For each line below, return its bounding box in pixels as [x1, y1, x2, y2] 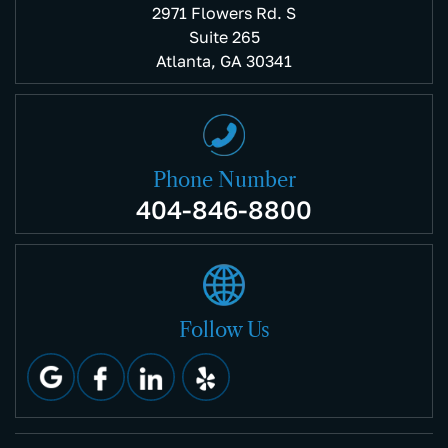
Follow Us [178, 318, 270, 343]
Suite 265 [188, 27, 260, 48]
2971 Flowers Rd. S [152, 3, 296, 24]
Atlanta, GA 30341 [156, 51, 292, 72]
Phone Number [152, 168, 296, 193]
